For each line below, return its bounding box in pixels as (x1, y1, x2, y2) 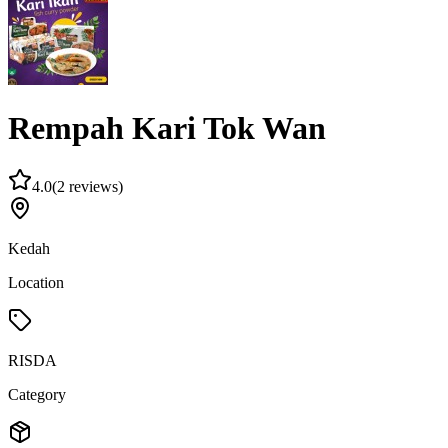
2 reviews (57, 178, 118, 196)
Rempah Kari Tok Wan (8, 110, 326, 147)
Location (8, 274, 64, 292)
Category (8, 386, 66, 404)
